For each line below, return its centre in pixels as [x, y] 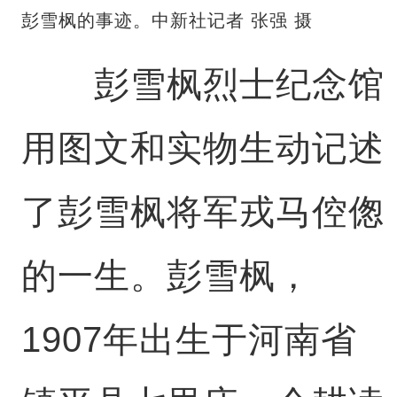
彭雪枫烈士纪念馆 [202, 85]
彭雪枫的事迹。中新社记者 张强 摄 [167, 21]
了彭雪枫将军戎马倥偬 [202, 212]
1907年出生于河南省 [189, 340]
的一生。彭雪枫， [166, 276]
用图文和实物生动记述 [202, 148]
